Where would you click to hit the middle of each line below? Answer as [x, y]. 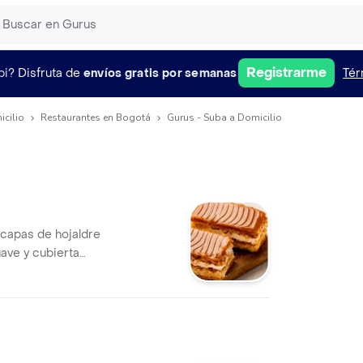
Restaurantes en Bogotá [96, 117]
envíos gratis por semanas [160, 73]
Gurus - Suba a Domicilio [224, 117]
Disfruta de [49, 73]
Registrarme [287, 73]
